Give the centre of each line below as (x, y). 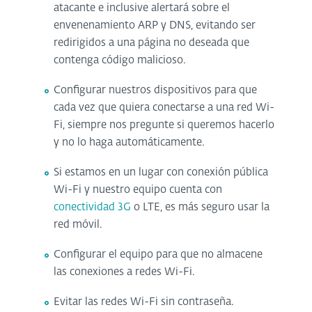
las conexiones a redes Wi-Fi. (124, 272)
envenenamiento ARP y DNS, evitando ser (155, 25)
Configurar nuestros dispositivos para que (156, 90)
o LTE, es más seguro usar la (201, 207)
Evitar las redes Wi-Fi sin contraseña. (144, 302)
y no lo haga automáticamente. (129, 142)
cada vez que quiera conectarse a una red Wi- (164, 107)
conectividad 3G (93, 207)
